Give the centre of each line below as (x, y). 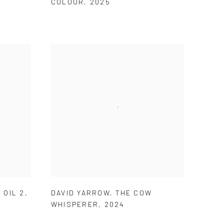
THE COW (134, 192)
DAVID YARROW (80, 192)
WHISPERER (75, 204)
